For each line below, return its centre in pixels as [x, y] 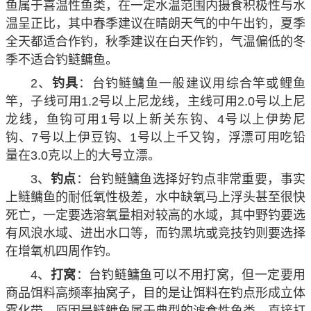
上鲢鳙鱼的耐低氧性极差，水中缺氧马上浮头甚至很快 [155, 197]
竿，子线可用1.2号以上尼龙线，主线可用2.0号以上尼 [155, 101]
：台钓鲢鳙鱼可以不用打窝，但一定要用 [191, 275]
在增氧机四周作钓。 [62, 251]
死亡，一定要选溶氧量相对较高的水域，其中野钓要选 [155, 215]
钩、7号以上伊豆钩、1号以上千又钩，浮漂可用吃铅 [155, 137]
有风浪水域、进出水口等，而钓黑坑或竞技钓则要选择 [155, 233]
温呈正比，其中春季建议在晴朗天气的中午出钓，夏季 [155, 23]
